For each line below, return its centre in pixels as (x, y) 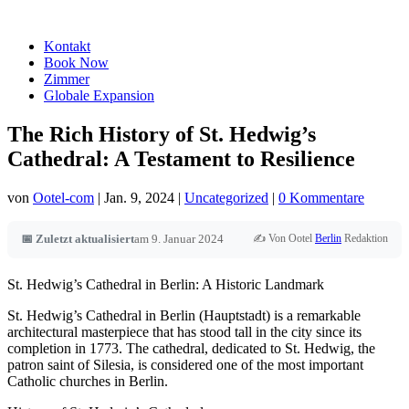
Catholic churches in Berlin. (88, 381)
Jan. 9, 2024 (139, 197)
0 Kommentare (321, 197)
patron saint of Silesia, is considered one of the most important (185, 364)
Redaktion (365, 238)
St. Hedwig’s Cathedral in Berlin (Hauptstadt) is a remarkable (184, 315)
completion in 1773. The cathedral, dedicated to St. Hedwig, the (191, 348)
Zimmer (67, 79)
